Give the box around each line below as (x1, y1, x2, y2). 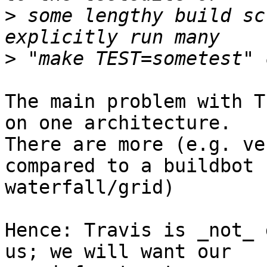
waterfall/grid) (5, 176, 175, 198)
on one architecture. (5, 112, 231, 134)
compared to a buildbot (5, 155, 254, 177)
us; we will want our (5, 241, 231, 263)
